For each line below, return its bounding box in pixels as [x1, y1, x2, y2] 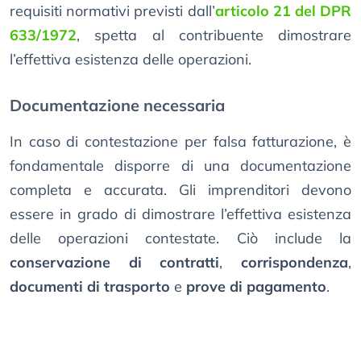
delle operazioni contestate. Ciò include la [10, 229, 351, 248]
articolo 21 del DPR [214, 2, 351, 21]
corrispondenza [241, 253, 349, 272]
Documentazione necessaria [10, 95, 225, 116]
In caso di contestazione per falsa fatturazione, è [10, 132, 351, 151]
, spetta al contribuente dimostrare [77, 26, 351, 45]
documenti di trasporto [10, 277, 170, 297]
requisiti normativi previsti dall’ [10, 2, 215, 21]
